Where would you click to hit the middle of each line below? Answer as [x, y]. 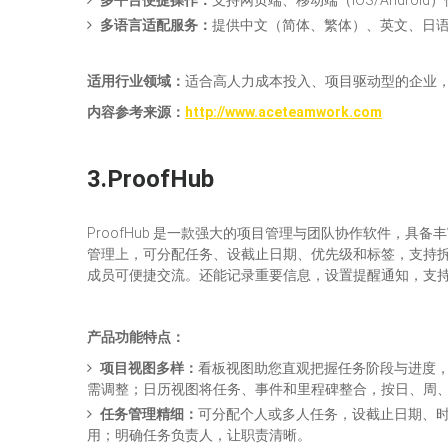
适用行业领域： [136, 81]
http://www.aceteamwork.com [283, 112]
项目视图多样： [149, 368]
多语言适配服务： [156, 25]
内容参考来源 [129, 112]
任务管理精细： [149, 414]
